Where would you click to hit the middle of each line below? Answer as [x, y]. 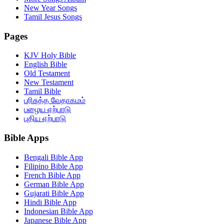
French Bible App [52, 175]
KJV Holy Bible [50, 55]
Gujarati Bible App [54, 193]
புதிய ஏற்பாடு [45, 118]
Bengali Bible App [53, 157]
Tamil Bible [42, 91]
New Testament [49, 82]
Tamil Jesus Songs [53, 16]
